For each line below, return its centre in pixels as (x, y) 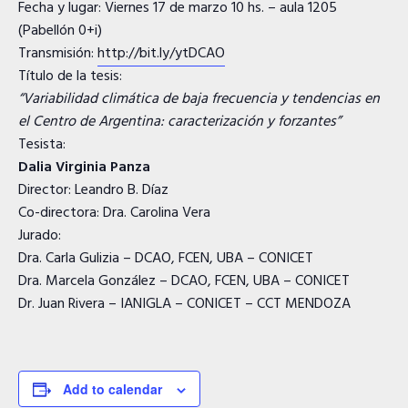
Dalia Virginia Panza (84, 168)
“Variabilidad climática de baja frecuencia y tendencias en (199, 99)
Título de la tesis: (70, 76)
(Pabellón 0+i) (60, 31)
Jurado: (40, 236)
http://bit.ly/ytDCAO (161, 54)
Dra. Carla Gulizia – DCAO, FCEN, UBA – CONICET (166, 259)
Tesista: (42, 145)
